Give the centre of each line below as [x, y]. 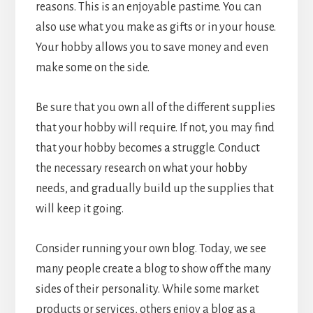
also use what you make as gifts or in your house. [155, 28]
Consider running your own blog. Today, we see [151, 249]
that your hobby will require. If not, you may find [155, 128]
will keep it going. [79, 209]
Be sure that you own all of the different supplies [155, 108]
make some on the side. [92, 68]
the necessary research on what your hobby [141, 169]
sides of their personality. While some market [147, 290]
